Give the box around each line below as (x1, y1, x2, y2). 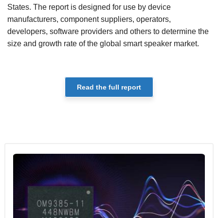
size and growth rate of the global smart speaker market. (7, 39, 199, 48)
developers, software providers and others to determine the (7, 27, 209, 36)
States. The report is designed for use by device (7, 3, 171, 12)
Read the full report (77, 83, 141, 91)
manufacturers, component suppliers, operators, (7, 15, 171, 24)
